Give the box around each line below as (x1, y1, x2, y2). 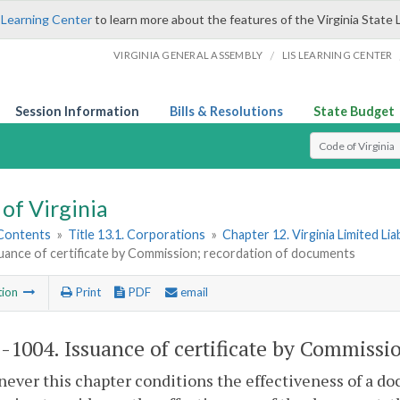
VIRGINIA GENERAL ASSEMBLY (113, 49, 263, 61)
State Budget (313, 104, 395, 119)
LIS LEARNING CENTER (281, 49, 393, 61)
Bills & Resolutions (170, 104, 283, 119)
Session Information (15, 104, 139, 119)
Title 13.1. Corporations (68, 227, 206, 243)
